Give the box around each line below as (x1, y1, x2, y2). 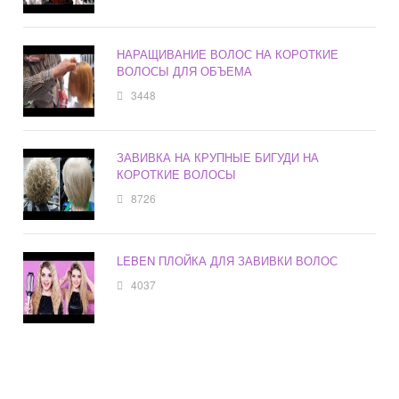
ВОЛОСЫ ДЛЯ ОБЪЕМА (117, 62, 253, 80)
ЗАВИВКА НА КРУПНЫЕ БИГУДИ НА (117, 149, 320, 167)
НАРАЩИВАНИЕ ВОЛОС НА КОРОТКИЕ (117, 45, 339, 63)
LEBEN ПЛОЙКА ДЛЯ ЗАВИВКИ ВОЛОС (117, 252, 338, 270)
